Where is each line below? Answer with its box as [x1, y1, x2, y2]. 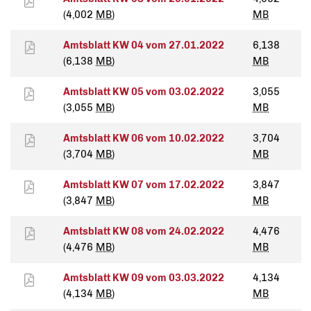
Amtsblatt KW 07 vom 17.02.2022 [63, 178, 224, 192]
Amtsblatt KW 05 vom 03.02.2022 [63, 85, 224, 99]
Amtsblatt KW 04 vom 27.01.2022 [63, 39, 224, 52]
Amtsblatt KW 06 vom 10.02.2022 [63, 132, 224, 145]
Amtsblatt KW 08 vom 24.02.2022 [63, 225, 224, 238]
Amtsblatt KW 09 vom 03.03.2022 [63, 271, 224, 285]
